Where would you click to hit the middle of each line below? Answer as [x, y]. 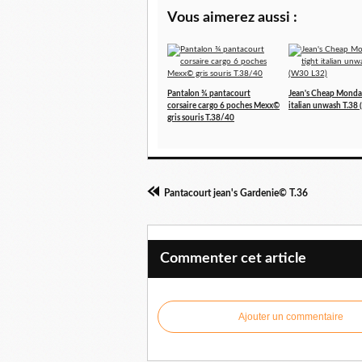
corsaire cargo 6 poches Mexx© [223, 106]
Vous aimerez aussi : [232, 18]
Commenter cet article [233, 259]
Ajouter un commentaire [291, 317]
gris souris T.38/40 [201, 118]
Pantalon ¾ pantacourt [209, 94]
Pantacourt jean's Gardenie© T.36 [236, 194]
